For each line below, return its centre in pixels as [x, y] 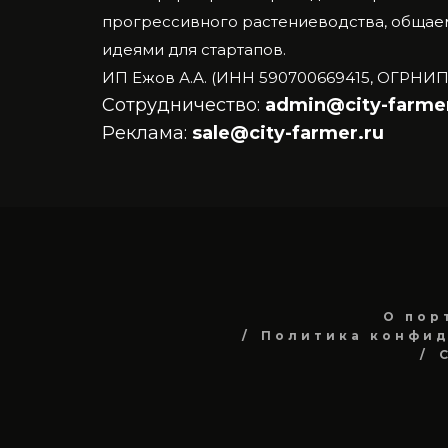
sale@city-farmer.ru [288, 132]
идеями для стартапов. [196, 49]
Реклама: [147, 132]
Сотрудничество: [181, 104]
